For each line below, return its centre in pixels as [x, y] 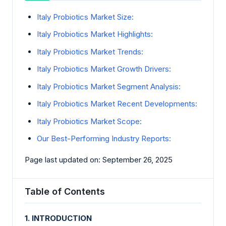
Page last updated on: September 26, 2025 [99, 160]
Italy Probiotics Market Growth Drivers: [104, 69]
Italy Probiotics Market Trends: [90, 51]
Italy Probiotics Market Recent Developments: [117, 104]
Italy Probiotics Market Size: [85, 17]
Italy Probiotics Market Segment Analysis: [109, 86]
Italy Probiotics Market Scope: [89, 121]
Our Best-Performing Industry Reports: [104, 139]
